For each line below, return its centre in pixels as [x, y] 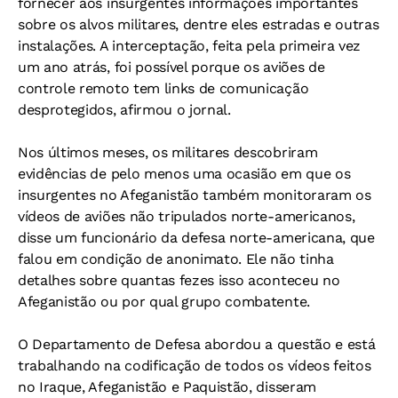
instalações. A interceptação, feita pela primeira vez [190, 46]
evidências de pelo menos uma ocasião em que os [184, 174]
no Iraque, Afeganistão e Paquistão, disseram [167, 387]
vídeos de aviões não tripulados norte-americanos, [187, 216]
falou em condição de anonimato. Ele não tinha [176, 259]
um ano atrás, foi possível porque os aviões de [171, 67]
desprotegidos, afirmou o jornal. [124, 110]
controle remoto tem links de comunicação [163, 88]
